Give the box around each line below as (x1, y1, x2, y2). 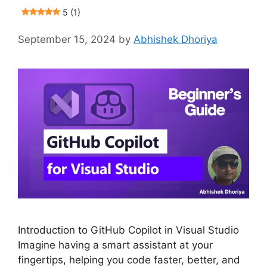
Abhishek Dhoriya (133, 33, 218, 45)
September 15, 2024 (18, 33, 116, 45)
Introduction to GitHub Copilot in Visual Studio (18, 223, 239, 236)
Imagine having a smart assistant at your (18, 238, 213, 251)
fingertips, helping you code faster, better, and (18, 253, 240, 266)
